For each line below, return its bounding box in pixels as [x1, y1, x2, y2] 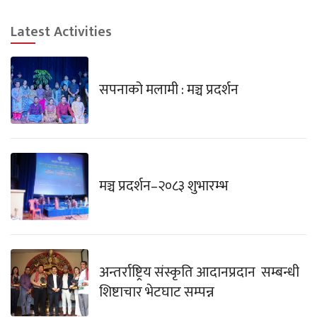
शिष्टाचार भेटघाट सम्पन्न [99, 280, 214, 305]
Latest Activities [11, 19, 112, 44]
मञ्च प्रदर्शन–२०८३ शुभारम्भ [99, 174, 229, 199]
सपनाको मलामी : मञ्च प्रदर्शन [99, 78, 238, 103]
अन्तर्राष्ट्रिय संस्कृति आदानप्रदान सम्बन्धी [99, 260, 299, 285]
